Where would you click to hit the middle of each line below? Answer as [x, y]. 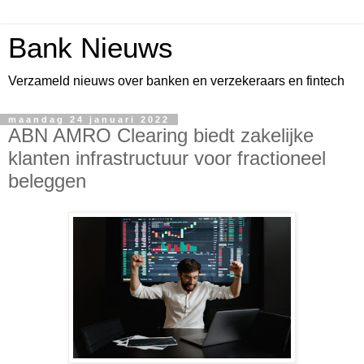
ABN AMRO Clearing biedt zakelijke [161, 135]
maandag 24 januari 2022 [89, 119]
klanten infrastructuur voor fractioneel [167, 158]
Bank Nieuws [91, 48]
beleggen [47, 181]
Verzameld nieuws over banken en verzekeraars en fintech [176, 81]
